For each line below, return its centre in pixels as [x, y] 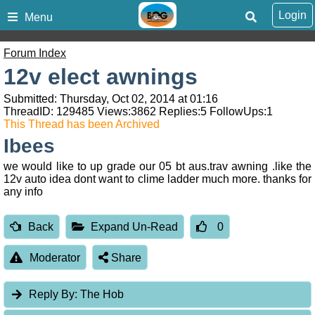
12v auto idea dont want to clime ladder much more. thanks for [157, 179]
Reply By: [53, 295]
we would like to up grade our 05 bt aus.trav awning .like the [157, 167]
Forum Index [35, 53]
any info [23, 192]
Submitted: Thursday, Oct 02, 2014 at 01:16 [111, 99]
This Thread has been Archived [82, 124]
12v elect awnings [101, 77]
